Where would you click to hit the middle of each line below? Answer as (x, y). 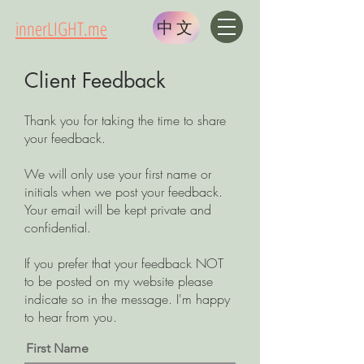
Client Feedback (95, 80)
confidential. (60, 227)
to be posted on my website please (119, 281)
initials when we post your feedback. (126, 192)
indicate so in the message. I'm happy (127, 299)
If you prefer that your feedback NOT (124, 263)
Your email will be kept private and (118, 210)
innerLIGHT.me (61, 28)
